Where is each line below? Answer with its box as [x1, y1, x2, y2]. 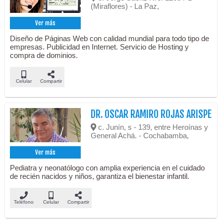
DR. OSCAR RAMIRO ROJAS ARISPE [91, 108, 212, 121]
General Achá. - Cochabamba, [91, 131, 189, 140]
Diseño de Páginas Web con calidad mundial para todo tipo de [10, 34, 210, 43]
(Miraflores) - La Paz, [91, 2, 160, 11]
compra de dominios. [10, 51, 78, 60]
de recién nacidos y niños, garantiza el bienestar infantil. [10, 172, 190, 181]
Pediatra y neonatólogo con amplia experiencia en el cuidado [10, 164, 205, 172]
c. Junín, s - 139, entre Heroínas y [96, 123, 209, 132]
